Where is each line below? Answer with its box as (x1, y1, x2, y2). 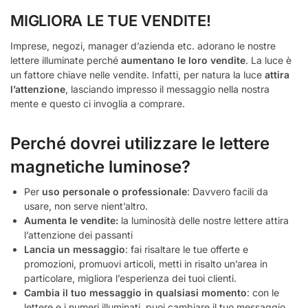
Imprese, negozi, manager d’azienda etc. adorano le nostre (10, 39, 276, 52)
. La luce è (245, 54, 291, 66)
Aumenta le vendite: (24, 214, 118, 226)
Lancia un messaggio (24, 243, 125, 255)
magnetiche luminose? (10, 156, 190, 177)
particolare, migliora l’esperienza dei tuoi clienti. (24, 272, 236, 284)
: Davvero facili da (187, 185, 268, 197)
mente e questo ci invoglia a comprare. (10, 97, 185, 109)
